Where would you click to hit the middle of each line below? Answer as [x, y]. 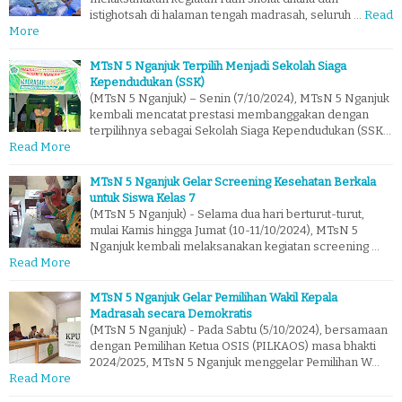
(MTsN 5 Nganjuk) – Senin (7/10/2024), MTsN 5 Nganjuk [240, 98]
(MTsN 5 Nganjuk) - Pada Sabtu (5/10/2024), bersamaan [239, 329]
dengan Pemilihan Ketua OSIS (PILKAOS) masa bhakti [233, 345]
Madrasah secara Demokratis [171, 313]
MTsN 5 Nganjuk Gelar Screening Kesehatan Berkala [233, 181]
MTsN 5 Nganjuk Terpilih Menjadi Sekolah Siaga [218, 66]
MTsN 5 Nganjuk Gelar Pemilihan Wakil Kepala [214, 297]
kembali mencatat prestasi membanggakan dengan [229, 114]
